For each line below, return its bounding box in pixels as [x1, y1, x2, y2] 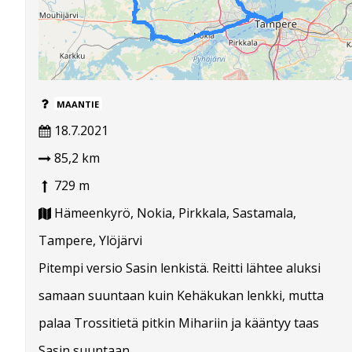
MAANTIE [57, 97, 100, 110]
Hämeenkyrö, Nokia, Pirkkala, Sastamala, [51, 203, 296, 222]
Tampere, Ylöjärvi [38, 231, 142, 249]
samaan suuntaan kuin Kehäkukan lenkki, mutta [38, 286, 324, 304]
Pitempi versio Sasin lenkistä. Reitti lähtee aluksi [38, 258, 321, 277]
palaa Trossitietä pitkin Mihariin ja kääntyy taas [38, 313, 319, 332]
